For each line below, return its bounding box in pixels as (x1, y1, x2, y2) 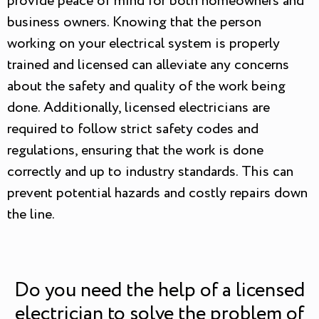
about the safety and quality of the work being (7, 76, 286, 98)
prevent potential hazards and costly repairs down (7, 183, 308, 204)
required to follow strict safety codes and (7, 119, 258, 140)
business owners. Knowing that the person (7, 12, 261, 33)
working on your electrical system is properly (7, 33, 280, 55)
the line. (7, 204, 55, 226)
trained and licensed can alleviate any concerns (7, 55, 289, 76)
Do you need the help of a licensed (14, 275, 305, 305)
